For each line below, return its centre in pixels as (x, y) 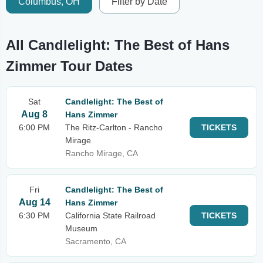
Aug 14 (34, 202)
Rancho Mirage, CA (102, 153)
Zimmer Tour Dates (69, 66)
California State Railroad (110, 215)
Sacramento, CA (96, 241)
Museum (81, 228)
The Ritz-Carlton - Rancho (114, 127)
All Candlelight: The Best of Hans (118, 45)
